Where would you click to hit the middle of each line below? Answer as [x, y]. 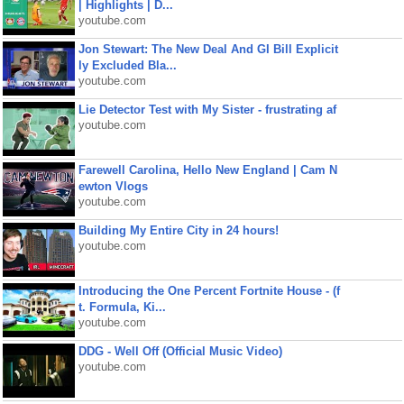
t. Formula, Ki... [122, 307]
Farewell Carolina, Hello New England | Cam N [207, 170]
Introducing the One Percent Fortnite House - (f [209, 291]
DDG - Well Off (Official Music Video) [180, 351]
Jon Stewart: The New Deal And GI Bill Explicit [208, 49]
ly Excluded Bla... [127, 65]
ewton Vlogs [113, 186]
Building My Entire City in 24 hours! [178, 230]
